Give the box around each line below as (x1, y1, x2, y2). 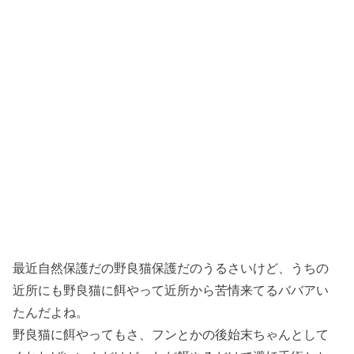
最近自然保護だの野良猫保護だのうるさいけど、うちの (13, 261, 330, 276)
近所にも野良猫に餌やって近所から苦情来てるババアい (13, 283, 330, 298)
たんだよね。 (13, 305, 89, 320)
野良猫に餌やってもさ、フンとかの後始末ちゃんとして (13, 327, 330, 342)
